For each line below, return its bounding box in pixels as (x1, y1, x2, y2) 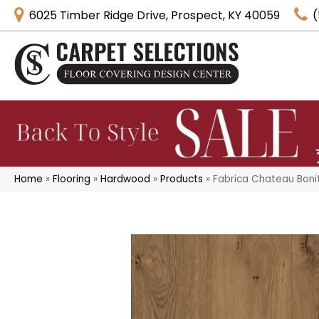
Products (160, 172, 203, 186)
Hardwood (100, 172, 150, 186)
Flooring (53, 172, 90, 186)
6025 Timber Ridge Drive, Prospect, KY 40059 (29, 6, 280, 23)
